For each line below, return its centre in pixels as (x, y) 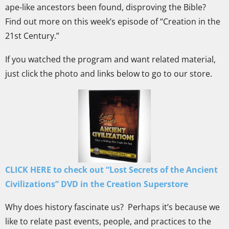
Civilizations (30, 184)
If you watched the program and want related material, (110, 59)
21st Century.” (32, 36)
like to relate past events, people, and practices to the (108, 222)
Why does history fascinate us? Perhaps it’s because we (112, 207)
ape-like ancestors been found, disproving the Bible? (106, 7)
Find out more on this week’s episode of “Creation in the (113, 22)
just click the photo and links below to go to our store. (109, 73)
